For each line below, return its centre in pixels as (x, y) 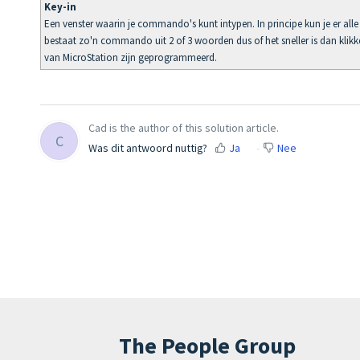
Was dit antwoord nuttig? (148, 147)
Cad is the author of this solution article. (184, 127)
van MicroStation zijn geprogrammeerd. (131, 58)
